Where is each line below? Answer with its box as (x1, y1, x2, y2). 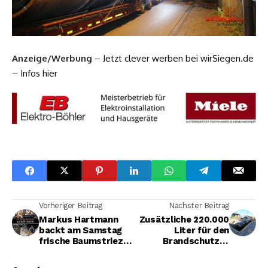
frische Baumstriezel (39, 235, 131, 246)
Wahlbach (186, 246, 229, 257)
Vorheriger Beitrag (39, 200, 102, 210)
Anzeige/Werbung (12, 52, 92, 64)
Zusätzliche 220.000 (139, 214, 229, 225)
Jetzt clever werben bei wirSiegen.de (103, 52, 254, 64)
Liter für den (173, 224, 229, 236)
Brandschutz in (163, 235, 229, 246)
